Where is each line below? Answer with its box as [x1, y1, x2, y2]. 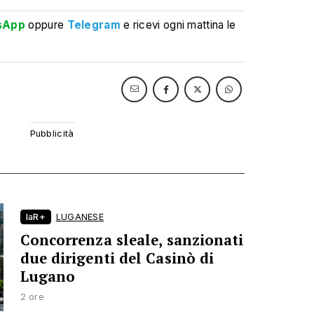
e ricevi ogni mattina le [123, 18, 236, 32]
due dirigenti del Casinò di [20, 248, 214, 268]
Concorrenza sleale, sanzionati [20, 230, 244, 250]
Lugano [20, 266, 76, 286]
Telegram [67, 18, 121, 32]
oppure [25, 18, 67, 32]
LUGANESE [55, 211, 104, 222]
